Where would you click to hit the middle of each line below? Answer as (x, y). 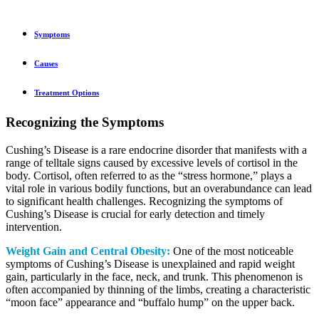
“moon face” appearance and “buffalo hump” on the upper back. (150, 302)
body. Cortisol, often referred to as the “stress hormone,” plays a (149, 175)
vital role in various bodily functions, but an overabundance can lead (159, 188)
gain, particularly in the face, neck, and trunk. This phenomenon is (154, 276)
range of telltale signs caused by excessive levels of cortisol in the (152, 162)
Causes (46, 64)
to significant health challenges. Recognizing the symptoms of (144, 201)
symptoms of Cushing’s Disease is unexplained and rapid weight (150, 263)
